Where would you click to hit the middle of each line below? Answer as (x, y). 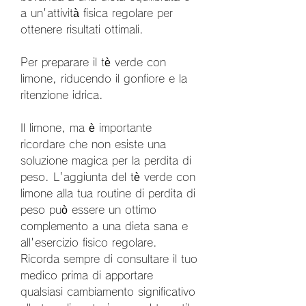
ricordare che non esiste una (93, 144)
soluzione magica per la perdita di (106, 160)
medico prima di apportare (87, 275)
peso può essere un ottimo (88, 209)
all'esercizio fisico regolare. (89, 242)
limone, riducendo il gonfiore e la (104, 78)
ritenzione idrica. (62, 95)
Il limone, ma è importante (86, 127)
